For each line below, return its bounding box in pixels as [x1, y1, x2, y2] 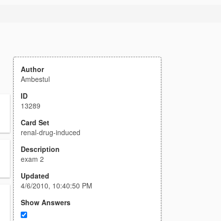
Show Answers [21, 197, 71, 207]
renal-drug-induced [21, 127, 80, 137]
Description [21, 144, 60, 154]
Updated [21, 171, 49, 181]
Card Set [21, 117, 49, 127]
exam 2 [21, 154, 44, 164]
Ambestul [21, 74, 50, 84]
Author [21, 64, 44, 74]
